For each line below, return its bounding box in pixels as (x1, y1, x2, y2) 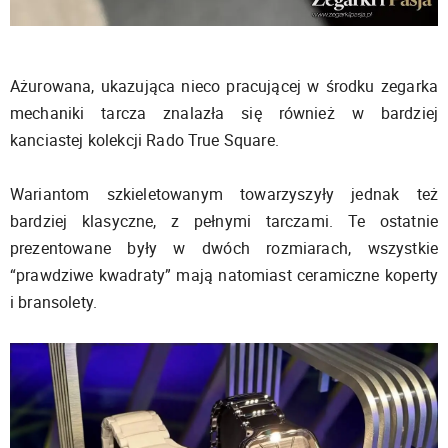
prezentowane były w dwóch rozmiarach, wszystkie (10, 236, 438, 259)
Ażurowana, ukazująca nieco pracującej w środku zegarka (10, 74, 438, 97)
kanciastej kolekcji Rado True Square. (10, 128, 279, 151)
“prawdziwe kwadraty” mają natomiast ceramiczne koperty (10, 263, 438, 286)
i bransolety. (10, 290, 98, 313)
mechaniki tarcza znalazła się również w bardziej (10, 101, 438, 124)
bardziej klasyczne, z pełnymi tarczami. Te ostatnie (10, 209, 438, 232)
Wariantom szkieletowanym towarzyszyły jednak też (10, 182, 438, 205)
